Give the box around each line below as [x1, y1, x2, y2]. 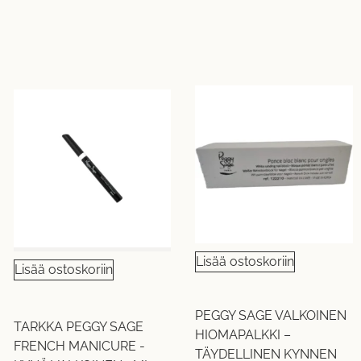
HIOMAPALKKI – [195, 326, 292, 342]
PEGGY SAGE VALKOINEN [195, 307, 347, 323]
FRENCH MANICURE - [13, 338, 145, 355]
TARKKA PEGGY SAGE [13, 319, 143, 335]
